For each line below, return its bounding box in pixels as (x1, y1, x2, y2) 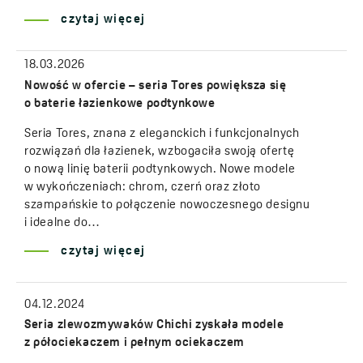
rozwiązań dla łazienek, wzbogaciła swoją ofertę (24, 145, 295, 158)
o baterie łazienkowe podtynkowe (24, 97, 216, 110)
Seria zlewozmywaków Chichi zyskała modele (24, 319, 284, 332)
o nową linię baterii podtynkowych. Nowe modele (24, 163, 296, 176)
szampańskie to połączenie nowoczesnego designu (24, 199, 310, 211)
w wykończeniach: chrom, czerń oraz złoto (24, 181, 262, 194)
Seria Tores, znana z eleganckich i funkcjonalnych (24, 127, 300, 140)
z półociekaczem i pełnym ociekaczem (24, 337, 246, 350)
